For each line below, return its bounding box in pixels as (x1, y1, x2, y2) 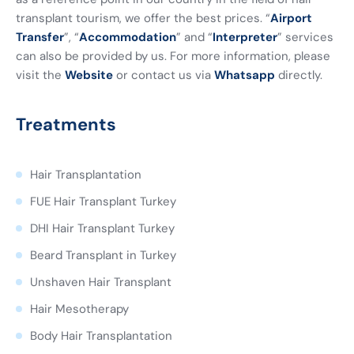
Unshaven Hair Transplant (30, 273, 171, 290)
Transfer (16, 28, 64, 45)
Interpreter (213, 28, 277, 45)
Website (65, 66, 113, 83)
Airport (270, 9, 312, 26)
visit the (16, 66, 65, 83)
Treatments (16, 112, 116, 136)
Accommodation (79, 28, 176, 45)
